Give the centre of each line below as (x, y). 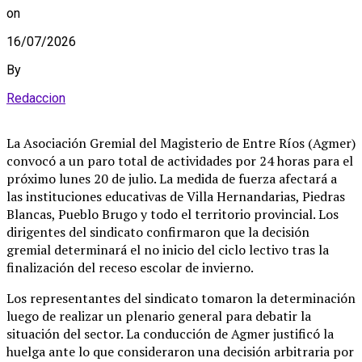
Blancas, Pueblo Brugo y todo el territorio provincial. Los (173, 214)
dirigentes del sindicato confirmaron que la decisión (158, 232)
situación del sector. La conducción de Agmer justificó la (170, 334)
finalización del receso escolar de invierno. (130, 267)
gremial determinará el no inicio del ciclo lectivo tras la (168, 250)
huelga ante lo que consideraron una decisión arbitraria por (180, 351)
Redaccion (36, 98)
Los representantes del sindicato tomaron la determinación (181, 298)
